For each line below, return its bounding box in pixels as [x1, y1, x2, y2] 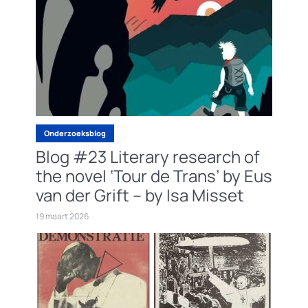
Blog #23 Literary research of [36, 145, 260, 168]
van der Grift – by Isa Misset [36, 184, 244, 207]
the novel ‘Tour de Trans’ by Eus [36, 164, 272, 188]
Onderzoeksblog [44, 128, 106, 139]
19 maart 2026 [36, 210, 89, 223]
